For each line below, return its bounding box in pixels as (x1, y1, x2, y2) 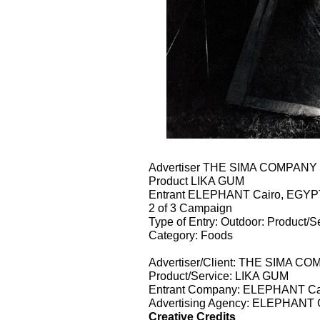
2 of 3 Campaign (149, 201, 232, 214)
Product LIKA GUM (149, 174, 244, 187)
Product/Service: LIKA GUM (149, 269, 289, 282)
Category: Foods (149, 228, 233, 241)
